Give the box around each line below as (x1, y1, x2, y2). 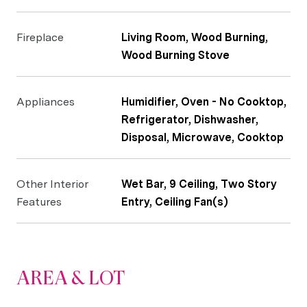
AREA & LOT (16, 267, 125, 289)
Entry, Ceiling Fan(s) (121, 195, 228, 208)
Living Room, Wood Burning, (121, 31, 268, 44)
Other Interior (16, 177, 88, 191)
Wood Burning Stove (121, 49, 230, 62)
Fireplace (16, 31, 64, 44)
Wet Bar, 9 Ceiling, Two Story (121, 177, 277, 191)
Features (16, 195, 62, 208)
